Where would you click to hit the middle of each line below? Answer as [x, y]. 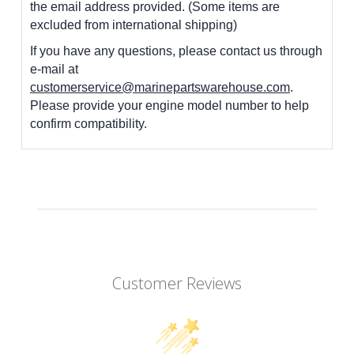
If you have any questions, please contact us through [176, 51]
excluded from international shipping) [134, 24]
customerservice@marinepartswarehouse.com [160, 87]
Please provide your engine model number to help [169, 105]
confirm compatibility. [88, 123]
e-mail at [54, 69]
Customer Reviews [177, 283]
